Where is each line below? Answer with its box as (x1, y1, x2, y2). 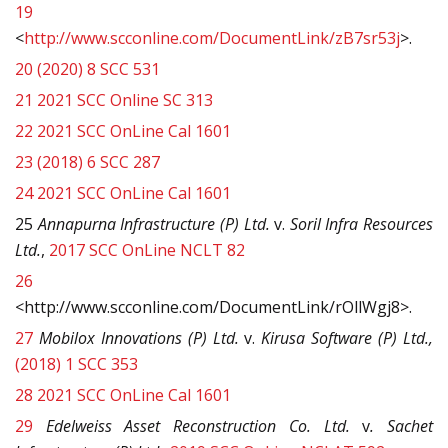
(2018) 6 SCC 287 (37, 151, 160, 174)
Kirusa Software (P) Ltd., (261, 327, 434, 350)
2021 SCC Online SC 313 (37, 89, 213, 112)
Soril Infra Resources (289, 213, 433, 236)
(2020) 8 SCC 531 (37, 58, 160, 81)
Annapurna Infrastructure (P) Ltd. (37, 213, 270, 236)
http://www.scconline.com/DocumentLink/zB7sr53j (24, 27, 400, 50)
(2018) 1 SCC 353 (15, 353, 138, 376)
